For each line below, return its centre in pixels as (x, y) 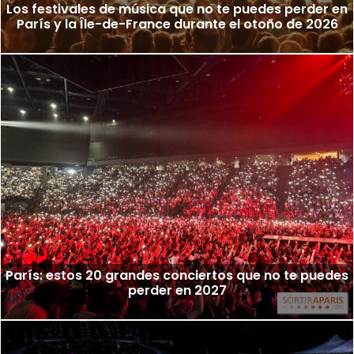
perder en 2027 (177, 290)
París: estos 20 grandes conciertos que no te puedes (177, 275)
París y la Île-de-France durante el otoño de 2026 (177, 24)
